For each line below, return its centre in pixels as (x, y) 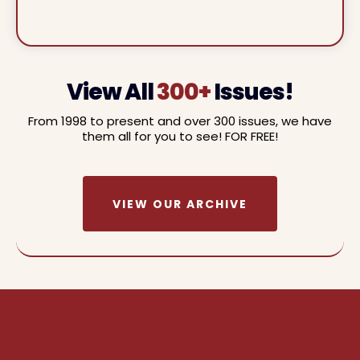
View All (112, 92)
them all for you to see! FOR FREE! (180, 136)
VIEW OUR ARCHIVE (180, 204)
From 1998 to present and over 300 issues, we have (180, 121)
